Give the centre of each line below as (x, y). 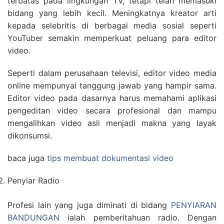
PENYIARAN (194, 205)
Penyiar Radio (33, 181)
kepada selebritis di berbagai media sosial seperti (112, 26)
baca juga (27, 158)
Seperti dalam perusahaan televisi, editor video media (112, 73)
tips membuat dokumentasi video (110, 158)
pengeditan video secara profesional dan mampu (112, 111)
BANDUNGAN (33, 218)
